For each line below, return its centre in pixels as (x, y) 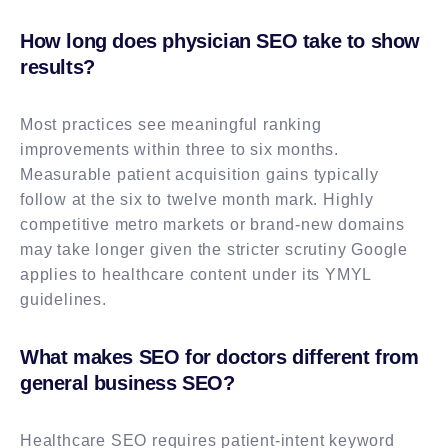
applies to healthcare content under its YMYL (196, 274)
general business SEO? (127, 382)
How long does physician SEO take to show (220, 40)
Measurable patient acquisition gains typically (199, 174)
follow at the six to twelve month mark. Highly (197, 199)
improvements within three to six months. (179, 149)
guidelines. (63, 299)
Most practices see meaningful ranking (171, 124)
